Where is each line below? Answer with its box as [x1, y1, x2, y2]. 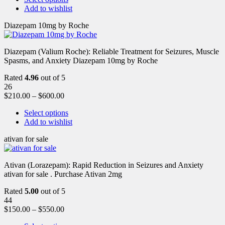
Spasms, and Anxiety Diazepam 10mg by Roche [4, 56, 158, 65]
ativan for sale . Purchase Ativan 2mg [4, 169, 122, 178]
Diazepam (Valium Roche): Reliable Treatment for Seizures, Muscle [4, 47, 219, 56]
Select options [24, 108, 68, 117]
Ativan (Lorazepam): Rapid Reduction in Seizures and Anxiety [4, 160, 203, 169]
